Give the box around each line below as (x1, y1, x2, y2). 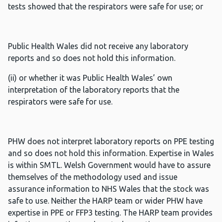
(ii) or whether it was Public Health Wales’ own (8, 73, 172, 83)
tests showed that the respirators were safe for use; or (8, 2, 203, 11)
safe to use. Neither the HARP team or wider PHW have (8, 196, 203, 206)
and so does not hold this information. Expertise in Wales (8, 149, 214, 158)
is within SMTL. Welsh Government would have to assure (8, 161, 211, 170)
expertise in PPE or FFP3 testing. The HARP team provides (8, 208, 213, 218)
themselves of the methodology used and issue (8, 172, 177, 182)
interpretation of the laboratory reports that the (8, 85, 179, 95)
